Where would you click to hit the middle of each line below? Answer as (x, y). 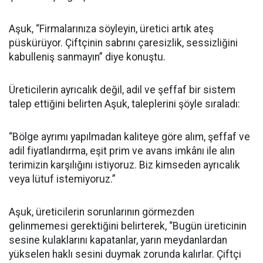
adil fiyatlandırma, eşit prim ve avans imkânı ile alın (122, 151)
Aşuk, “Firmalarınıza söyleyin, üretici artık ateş (111, 28)
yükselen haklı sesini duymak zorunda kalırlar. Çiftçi (125, 254)
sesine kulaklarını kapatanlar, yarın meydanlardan (118, 240)
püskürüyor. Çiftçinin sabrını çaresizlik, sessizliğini (123, 43)
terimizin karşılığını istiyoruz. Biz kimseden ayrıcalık (124, 165)
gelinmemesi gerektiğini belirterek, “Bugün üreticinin (128, 226)
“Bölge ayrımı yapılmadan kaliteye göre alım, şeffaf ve (129, 136)
